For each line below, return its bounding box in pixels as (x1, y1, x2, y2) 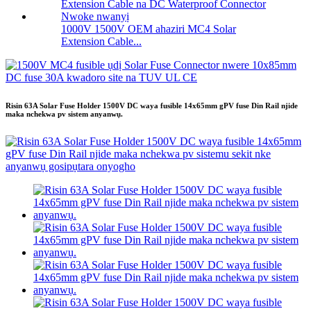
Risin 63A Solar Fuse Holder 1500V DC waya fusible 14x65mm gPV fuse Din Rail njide (6, 101, 298, 110)
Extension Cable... (61, 35, 142, 48)
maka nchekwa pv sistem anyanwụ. (6, 110, 123, 119)
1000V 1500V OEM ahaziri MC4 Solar (61, 23, 236, 35)
